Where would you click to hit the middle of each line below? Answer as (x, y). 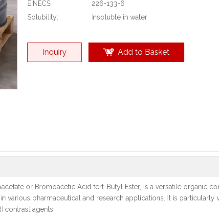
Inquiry (55, 52)
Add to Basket (144, 52)
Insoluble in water (119, 17)
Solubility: (43, 17)
